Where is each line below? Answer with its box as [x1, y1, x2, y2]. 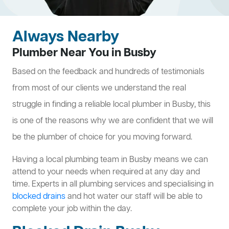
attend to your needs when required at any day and [12, 167, 200, 178]
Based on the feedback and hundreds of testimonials [12, 66, 204, 78]
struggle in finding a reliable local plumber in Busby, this [12, 99, 211, 111]
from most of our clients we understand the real [12, 83, 186, 95]
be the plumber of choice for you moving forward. [12, 132, 192, 144]
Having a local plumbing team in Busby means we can [12, 154, 208, 166]
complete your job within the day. [12, 203, 132, 215]
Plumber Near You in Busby [12, 45, 156, 61]
